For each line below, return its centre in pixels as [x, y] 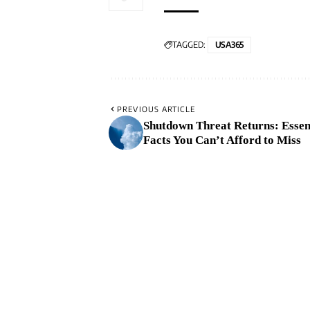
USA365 [229, 44]
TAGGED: [189, 44]
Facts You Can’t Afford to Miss [222, 140]
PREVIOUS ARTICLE [156, 109]
